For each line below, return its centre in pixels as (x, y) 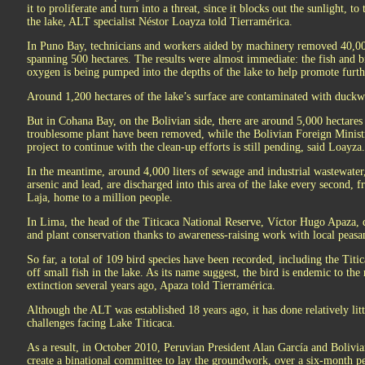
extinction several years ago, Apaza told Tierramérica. (151, 286)
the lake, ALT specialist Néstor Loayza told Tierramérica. (160, 22)
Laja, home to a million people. (100, 198)
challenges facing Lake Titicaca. (101, 323)
